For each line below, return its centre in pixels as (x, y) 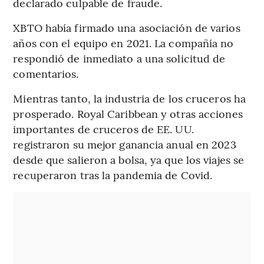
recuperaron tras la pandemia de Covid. (113, 175)
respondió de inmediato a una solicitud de (119, 58)
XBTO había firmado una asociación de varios (127, 28)
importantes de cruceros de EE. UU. (103, 129)
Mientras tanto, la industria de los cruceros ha (130, 98)
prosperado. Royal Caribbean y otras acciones (128, 114)
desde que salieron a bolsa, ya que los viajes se (129, 160)
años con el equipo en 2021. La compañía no (123, 43)
